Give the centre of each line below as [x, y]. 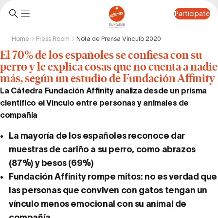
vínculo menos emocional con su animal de [98, 204]
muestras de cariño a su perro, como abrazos [102, 149]
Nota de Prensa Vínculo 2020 [119, 38]
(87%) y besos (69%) [51, 163]
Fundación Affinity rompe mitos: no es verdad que [113, 177]
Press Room [53, 38]
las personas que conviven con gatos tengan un [108, 190]
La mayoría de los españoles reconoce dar [97, 136]
